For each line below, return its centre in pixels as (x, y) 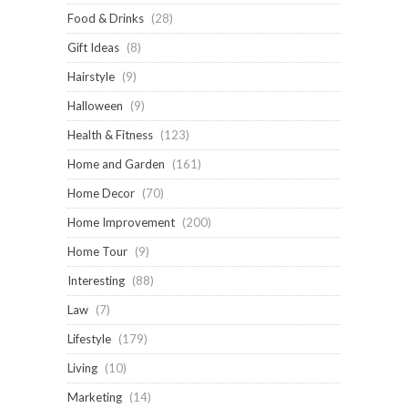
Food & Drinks (106, 18)
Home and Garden (116, 163)
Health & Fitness (110, 134)
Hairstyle (91, 76)
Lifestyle (89, 338)
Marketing (95, 397)
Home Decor (101, 193)
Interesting (96, 280)
